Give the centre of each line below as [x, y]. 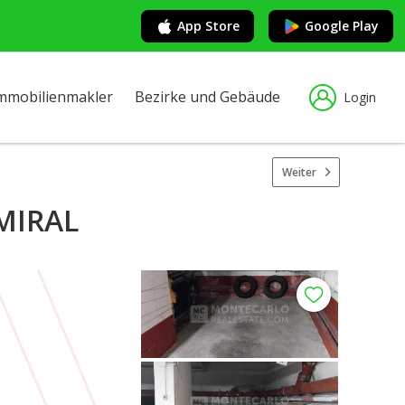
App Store [208, 25]
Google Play [342, 25]
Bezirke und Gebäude [207, 97]
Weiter [299, 172]
